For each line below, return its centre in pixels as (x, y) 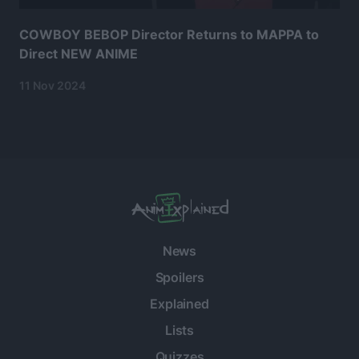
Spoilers (179, 277)
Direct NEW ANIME (79, 53)
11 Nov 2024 (52, 85)
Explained (179, 304)
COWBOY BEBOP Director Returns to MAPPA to (169, 34)
